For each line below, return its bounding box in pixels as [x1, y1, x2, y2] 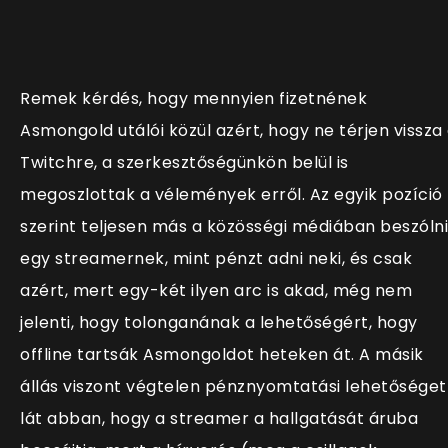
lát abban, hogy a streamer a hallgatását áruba [20, 407, 418, 431]
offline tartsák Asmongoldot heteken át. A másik [20, 343, 424, 367]
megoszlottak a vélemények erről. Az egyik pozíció [20, 183, 443, 207]
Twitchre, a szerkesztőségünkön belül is [20, 151, 349, 175]
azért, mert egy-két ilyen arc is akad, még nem [20, 279, 412, 303]
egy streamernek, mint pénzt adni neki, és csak [20, 247, 412, 271]
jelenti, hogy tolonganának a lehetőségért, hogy [20, 311, 418, 335]
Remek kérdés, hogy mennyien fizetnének [20, 87, 367, 111]
